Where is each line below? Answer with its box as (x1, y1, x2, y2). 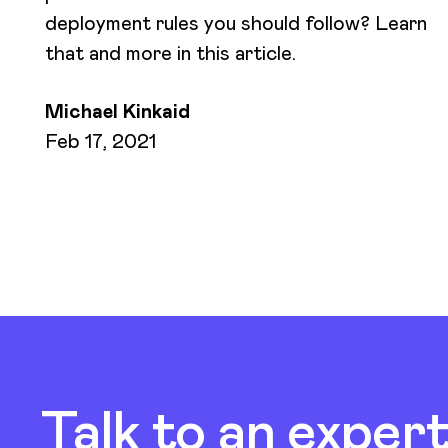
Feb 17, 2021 (45, 127, 156, 154)
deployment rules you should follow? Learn (45, 9, 427, 36)
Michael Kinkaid (45, 97, 190, 124)
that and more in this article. (45, 39, 296, 66)
